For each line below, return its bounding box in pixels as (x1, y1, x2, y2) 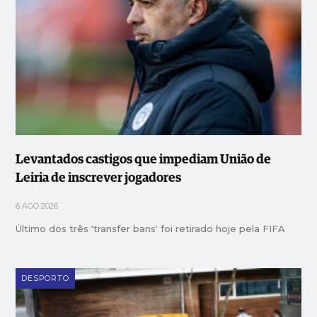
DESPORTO (21, 273, 70, 283)
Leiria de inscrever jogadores (16, 171, 182, 185)
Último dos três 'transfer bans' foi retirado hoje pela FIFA (16, 222, 286, 234)
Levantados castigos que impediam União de (16, 153, 272, 166)
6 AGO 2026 (16, 201, 59, 211)
